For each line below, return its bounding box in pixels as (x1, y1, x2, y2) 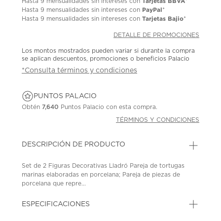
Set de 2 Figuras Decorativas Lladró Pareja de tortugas (22, 162, 185, 169)
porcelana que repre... (22, 180, 86, 186)
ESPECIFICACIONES (22, 200, 90, 208)
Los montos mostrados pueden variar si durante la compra (22, 47, 195, 54)
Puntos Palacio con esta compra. (59, 104, 158, 110)
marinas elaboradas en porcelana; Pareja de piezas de (22, 171, 181, 178)
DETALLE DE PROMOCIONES (113, 32, 200, 38)
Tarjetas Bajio (142, 15, 184, 22)
